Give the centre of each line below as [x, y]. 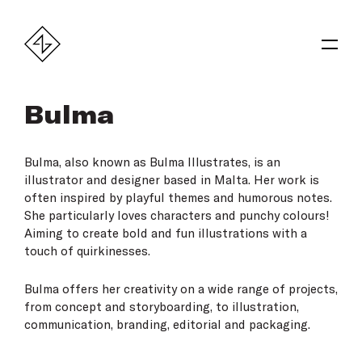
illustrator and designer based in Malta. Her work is [172, 180]
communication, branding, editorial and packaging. [167, 324]
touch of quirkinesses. [87, 251]
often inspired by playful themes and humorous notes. [178, 198]
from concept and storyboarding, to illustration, [162, 307]
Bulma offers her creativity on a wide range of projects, [181, 289]
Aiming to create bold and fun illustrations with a [166, 233]
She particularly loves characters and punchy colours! [177, 215]
